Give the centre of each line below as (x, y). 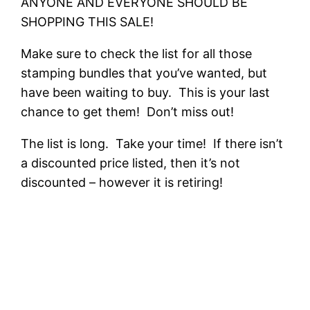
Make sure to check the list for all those (137, 54)
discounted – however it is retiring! (122, 183)
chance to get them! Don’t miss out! (128, 112)
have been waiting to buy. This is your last (146, 93)
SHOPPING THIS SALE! (88, 22)
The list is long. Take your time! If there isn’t (152, 144)
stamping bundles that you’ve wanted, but (144, 73)
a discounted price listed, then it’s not (131, 163)
